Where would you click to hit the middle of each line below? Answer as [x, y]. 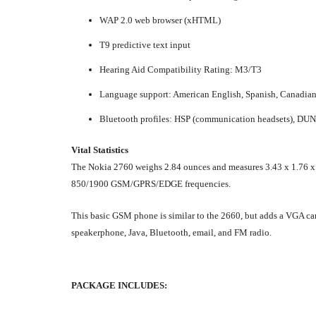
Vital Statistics [100, 150]
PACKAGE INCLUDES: [119, 285]
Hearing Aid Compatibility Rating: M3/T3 [181, 69]
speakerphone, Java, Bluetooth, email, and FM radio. [171, 232]
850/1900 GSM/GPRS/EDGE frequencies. [151, 183]
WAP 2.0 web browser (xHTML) [160, 20]
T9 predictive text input [145, 44]
